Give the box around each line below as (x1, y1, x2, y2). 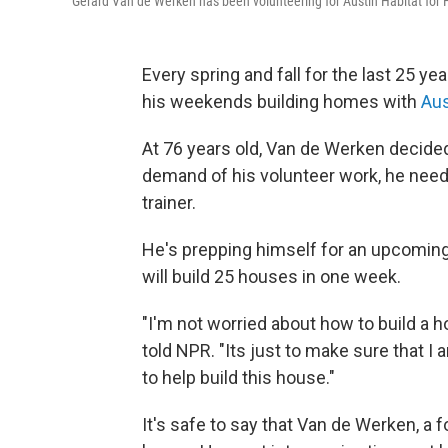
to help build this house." (142, 367, 335, 388)
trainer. (142, 192, 196, 213)
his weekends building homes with (142, 91, 421, 112)
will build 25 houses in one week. (142, 266, 401, 287)
